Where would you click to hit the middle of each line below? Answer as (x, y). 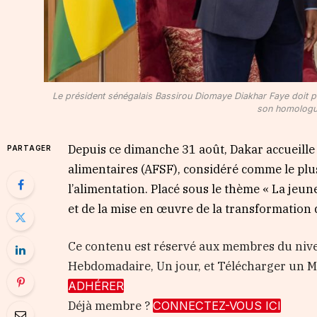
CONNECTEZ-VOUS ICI (217, 306)
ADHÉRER (96, 286)
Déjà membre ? (111, 306)
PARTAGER (29, 148)
